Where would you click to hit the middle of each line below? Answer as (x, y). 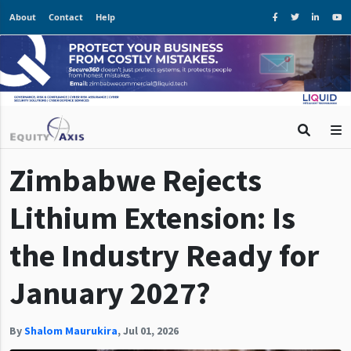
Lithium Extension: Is (152, 217)
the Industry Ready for (164, 255)
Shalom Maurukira (71, 330)
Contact (66, 17)
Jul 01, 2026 (151, 330)
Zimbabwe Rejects (136, 180)
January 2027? (110, 293)
